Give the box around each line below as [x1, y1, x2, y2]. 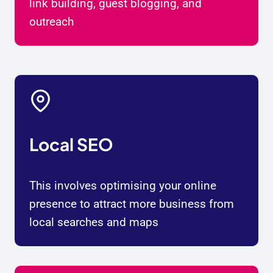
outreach [29, 15, 74, 29]
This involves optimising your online [29, 179, 216, 193]
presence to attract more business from [29, 197, 234, 211]
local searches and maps [29, 215, 158, 230]
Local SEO [29, 133, 113, 155]
